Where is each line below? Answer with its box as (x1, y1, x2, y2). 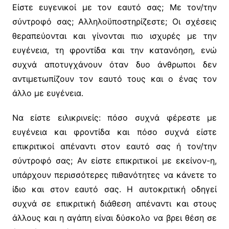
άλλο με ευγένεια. (12, 88, 83, 99)
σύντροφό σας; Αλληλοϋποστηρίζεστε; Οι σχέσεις (12, 16, 217, 27)
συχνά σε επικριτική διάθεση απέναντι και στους (12, 198, 217, 209)
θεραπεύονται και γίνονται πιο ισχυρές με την (12, 31, 217, 41)
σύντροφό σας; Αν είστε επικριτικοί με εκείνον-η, (12, 155, 217, 166)
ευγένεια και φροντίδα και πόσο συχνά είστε (12, 127, 217, 138)
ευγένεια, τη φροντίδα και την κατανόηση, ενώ (12, 45, 217, 56)
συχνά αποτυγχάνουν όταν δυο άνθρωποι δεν (12, 59, 217, 70)
